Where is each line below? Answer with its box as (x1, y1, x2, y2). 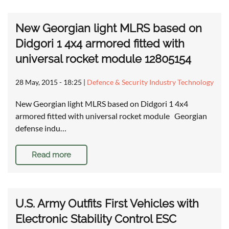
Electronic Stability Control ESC (15, 212, 176, 226)
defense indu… (15, 123, 66, 133)
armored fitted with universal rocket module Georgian (15, 111, 207, 121)
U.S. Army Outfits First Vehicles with (15, 197, 199, 211)
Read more (32, 150, 71, 160)
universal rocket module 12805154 (15, 52, 191, 66)
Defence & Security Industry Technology (87, 78, 214, 87)
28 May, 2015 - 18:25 (15, 78, 82, 87)
